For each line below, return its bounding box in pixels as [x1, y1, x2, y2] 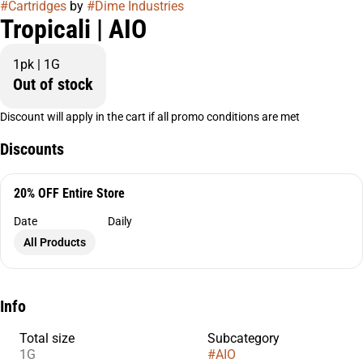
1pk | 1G [13, 57, 60, 72]
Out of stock [13, 75, 93, 94]
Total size [19, 331, 75, 346]
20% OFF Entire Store [14, 186, 125, 201]
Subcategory [207, 331, 280, 346]
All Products [23, 236, 86, 249]
